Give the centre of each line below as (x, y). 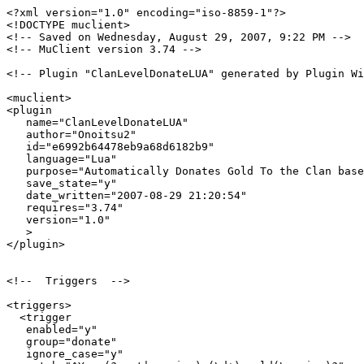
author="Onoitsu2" (71, 134)
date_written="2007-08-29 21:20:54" (127, 195)
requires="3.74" (65, 207)
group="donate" (62, 341)
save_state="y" (62, 183)
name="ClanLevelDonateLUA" (97, 122)
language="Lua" (62, 158)
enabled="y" (52, 329)
